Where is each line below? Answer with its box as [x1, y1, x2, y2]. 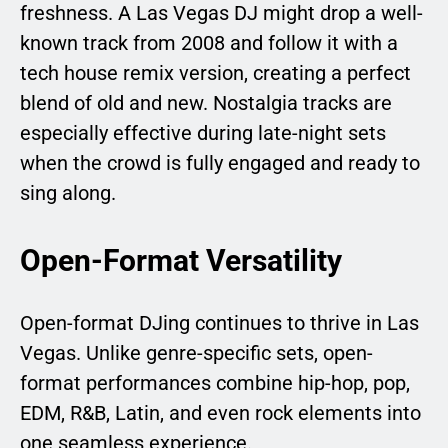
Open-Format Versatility [20, 242, 342, 278]
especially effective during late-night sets [20, 120, 386, 145]
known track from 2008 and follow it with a [20, 30, 398, 55]
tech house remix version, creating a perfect [20, 60, 411, 85]
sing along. [20, 180, 116, 205]
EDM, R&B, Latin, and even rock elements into [20, 400, 421, 425]
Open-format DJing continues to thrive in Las [20, 310, 419, 335]
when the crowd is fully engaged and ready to [20, 150, 420, 175]
